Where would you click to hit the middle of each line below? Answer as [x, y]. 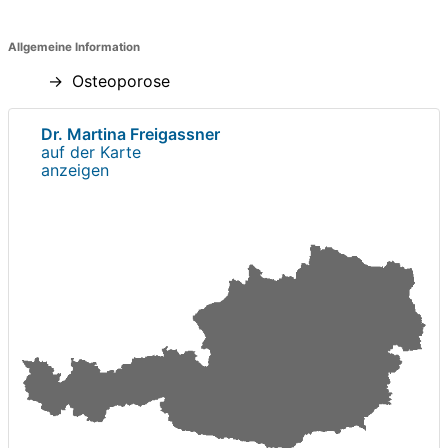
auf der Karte [91, 151]
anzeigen [75, 169]
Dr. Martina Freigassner [130, 133]
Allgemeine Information [74, 46]
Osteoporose [121, 80]
